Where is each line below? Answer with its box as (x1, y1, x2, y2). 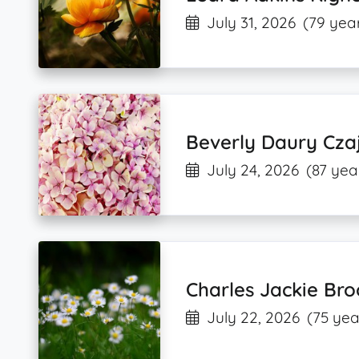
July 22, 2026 (207, 308, 301, 328)
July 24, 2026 (207, 160, 300, 180)
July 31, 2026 (207, 12, 296, 32)
